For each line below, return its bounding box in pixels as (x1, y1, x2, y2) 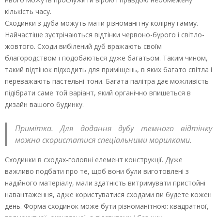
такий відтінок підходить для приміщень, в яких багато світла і (5, 65, 212, 75)
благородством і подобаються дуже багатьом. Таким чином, (5, 53, 208, 63)
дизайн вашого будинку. (5, 100, 84, 109)
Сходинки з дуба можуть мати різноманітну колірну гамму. (5, 18, 198, 28)
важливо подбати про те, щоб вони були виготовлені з (5, 167, 189, 176)
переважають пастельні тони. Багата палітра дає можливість (5, 77, 209, 86)
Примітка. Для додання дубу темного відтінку (15, 123, 212, 134)
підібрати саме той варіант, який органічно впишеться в (5, 88, 191, 98)
